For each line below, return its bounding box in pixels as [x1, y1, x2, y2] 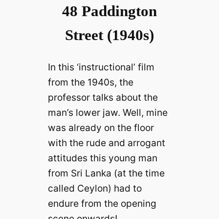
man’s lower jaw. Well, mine [47, 106, 168, 118]
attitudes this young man [47, 152, 157, 164]
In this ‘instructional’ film [47, 61, 154, 73]
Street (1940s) [65, 26, 154, 44]
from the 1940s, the [47, 76, 133, 88]
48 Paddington [62, 2, 157, 20]
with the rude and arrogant [47, 136, 165, 149]
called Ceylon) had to [47, 182, 142, 194]
